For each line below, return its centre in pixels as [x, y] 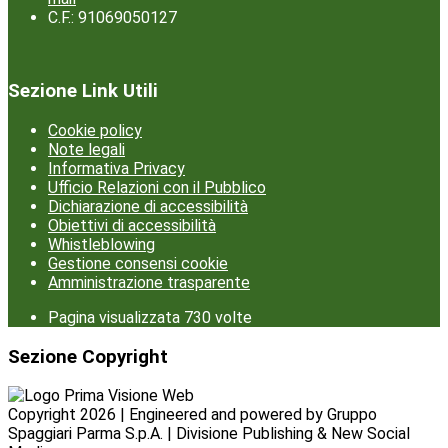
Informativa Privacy [116, 168]
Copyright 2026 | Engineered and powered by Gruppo [192, 415]
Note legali [86, 149]
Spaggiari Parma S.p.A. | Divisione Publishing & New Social [209, 434]
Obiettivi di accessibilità [132, 225]
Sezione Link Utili [83, 91]
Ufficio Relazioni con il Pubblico [157, 187]
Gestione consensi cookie [138, 263]
